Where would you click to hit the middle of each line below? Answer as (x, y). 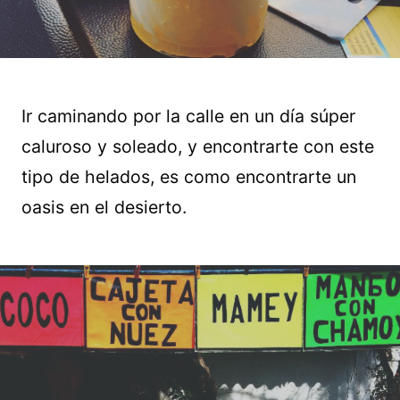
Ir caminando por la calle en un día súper (188, 117)
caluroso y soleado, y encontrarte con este (198, 147)
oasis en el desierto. (104, 208)
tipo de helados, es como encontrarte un (189, 177)
